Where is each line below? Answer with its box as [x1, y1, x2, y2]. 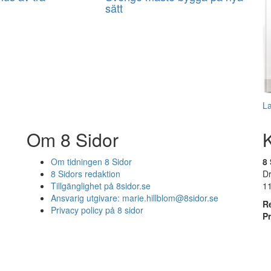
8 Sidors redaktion [51, 168, 120, 180]
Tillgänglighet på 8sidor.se [51, 180, 151, 192]
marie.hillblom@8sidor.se [122, 192, 218, 204]
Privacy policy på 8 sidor [51, 204, 143, 217]
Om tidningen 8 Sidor [51, 155, 132, 168]
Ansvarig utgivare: [51, 192, 122, 204]
